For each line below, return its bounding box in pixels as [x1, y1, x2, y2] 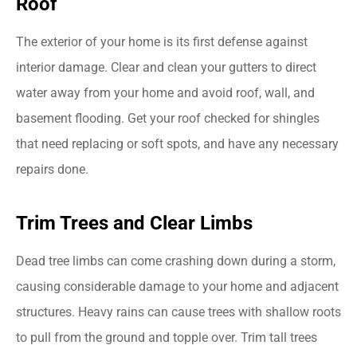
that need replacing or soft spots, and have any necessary [16, 135, 339, 151]
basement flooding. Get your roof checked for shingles [16, 110, 320, 126]
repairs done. [16, 161, 88, 177]
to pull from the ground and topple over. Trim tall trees [16, 329, 317, 345]
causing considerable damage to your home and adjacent [16, 278, 339, 294]
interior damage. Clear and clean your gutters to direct [16, 59, 316, 75]
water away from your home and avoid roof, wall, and [16, 84, 315, 100]
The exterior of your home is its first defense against [16, 33, 308, 49]
